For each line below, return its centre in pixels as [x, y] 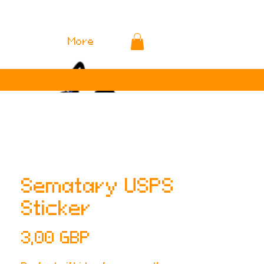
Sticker [57, 208]
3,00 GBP [56, 237]
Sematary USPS [98, 185]
